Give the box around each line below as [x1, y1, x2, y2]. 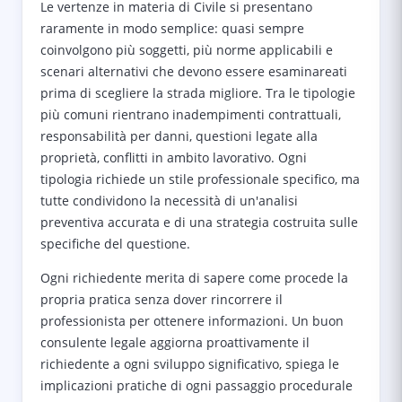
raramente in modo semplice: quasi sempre [40, 20, 304, 37]
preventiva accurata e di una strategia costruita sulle [40, 214, 358, 231]
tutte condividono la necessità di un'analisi [40, 192, 298, 209]
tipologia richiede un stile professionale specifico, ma [40, 170, 360, 188]
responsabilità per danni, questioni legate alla [40, 127, 318, 144]
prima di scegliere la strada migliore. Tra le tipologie [40, 84, 355, 101]
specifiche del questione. [40, 235, 190, 252]
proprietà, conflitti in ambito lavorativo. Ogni [40, 149, 307, 166]
